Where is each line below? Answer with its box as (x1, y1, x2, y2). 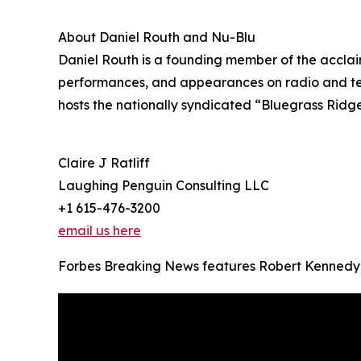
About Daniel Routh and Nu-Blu (58, 28, 255, 45)
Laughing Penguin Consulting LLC (58, 176, 269, 193)
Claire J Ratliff (58, 154, 150, 171)
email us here (58, 222, 141, 239)
